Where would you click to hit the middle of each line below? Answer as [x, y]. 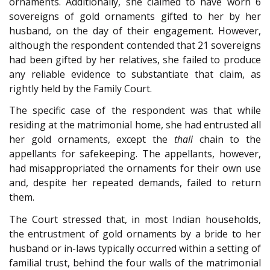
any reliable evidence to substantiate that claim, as [135, 74]
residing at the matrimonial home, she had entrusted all [135, 125]
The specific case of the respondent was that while [135, 111]
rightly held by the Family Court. [80, 88]
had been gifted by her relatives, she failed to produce [135, 59]
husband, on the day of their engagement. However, [135, 30]
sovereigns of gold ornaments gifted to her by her [135, 16]
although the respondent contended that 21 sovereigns [135, 45]
